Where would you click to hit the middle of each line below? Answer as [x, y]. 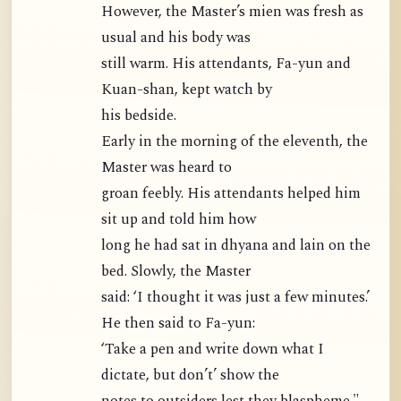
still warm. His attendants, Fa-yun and [226, 64]
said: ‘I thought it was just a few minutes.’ [235, 298]
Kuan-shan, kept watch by [187, 90]
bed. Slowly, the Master [176, 272]
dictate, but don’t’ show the [190, 376]
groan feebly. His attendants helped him [231, 194]
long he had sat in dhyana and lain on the [236, 246]
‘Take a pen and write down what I [213, 350]
